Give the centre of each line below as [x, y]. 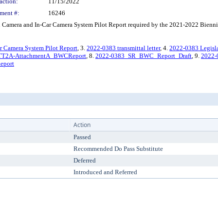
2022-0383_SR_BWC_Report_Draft [144, 56]
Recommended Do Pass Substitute [118, 149]
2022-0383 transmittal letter [123, 48]
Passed [82, 137]
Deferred [85, 160]
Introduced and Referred [105, 172]
